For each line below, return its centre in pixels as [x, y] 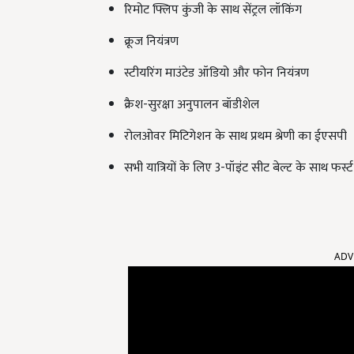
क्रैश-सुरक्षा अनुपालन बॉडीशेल [192, 105]
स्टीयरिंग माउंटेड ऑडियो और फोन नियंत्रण [217, 73]
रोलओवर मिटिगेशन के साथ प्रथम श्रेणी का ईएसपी [235, 137]
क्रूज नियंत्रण [151, 42]
